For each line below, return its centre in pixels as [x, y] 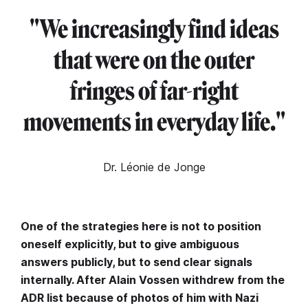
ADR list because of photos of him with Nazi [140, 298]
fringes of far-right [154, 91]
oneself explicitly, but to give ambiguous [130, 244]
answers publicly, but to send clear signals [136, 262]
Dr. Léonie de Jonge [154, 167]
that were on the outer [154, 60]
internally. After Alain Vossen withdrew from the [153, 280]
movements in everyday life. [149, 122]
